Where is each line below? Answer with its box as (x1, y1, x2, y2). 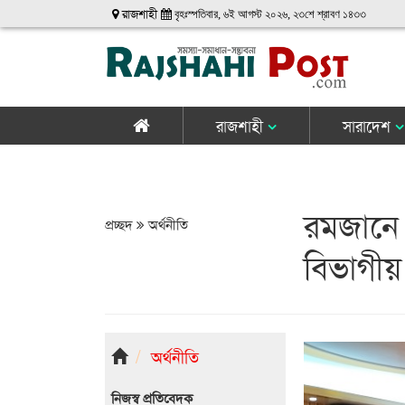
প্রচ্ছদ (104, 213, 137, 233)
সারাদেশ (342, 113, 395, 137)
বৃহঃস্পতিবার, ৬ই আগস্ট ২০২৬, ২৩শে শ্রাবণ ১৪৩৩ (172, 8, 367, 20)
